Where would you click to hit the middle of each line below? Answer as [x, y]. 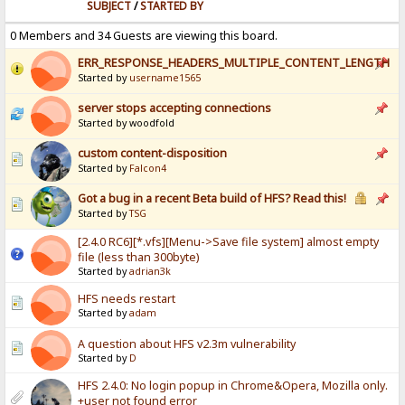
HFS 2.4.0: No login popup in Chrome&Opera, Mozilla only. [233, 386]
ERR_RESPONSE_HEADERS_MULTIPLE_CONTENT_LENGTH [234, 63]
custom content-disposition [153, 154]
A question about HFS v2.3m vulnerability [187, 344]
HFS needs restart [127, 299]
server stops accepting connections [175, 108]
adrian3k [151, 272]
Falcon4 [148, 169]
